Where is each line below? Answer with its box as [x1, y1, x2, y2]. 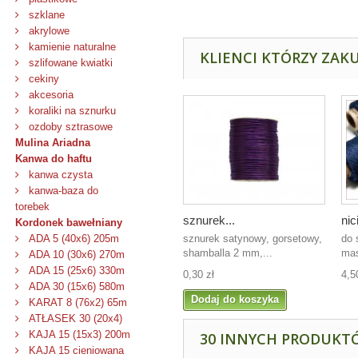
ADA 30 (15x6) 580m [26, 280, 125, 292]
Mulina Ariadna [15, 137, 90, 149]
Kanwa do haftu [15, 153, 92, 165]
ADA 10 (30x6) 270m [26, 249, 125, 261]
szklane [26, 9, 65, 21]
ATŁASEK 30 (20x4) [26, 312, 122, 324]
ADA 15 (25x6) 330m [26, 265, 125, 276]
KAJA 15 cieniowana [26, 344, 124, 356]
